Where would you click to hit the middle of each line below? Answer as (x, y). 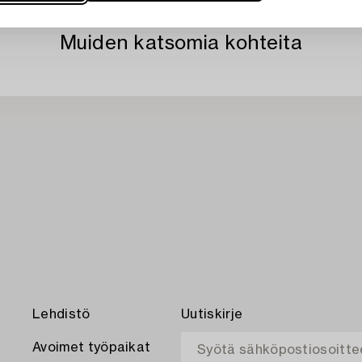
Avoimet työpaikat (92, 348)
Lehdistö (61, 315)
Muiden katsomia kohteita (181, 43)
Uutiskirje (212, 315)
